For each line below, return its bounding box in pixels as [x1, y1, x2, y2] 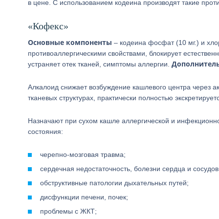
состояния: [28, 128, 63, 135]
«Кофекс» [28, 21, 68, 31]
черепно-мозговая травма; [40, 151, 126, 158]
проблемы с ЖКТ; [40, 207, 97, 215]
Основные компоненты [28, 38, 112, 47]
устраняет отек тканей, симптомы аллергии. [28, 60, 172, 68]
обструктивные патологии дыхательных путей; [40, 179, 189, 187]
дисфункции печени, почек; [40, 193, 128, 201]
